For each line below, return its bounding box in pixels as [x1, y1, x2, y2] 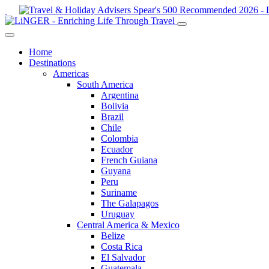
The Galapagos [101, 198, 159, 208]
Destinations [29, 58, 76, 68]
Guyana [101, 166, 131, 176]
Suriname [101, 187, 137, 198]
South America [77, 79, 133, 89]
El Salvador [101, 252, 145, 262]
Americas [53, 68, 89, 79]
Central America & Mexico [77, 220, 180, 230]
